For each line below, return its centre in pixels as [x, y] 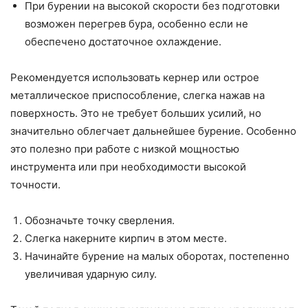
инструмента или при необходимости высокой [128, 167]
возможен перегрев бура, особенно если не [136, 24]
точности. [35, 185]
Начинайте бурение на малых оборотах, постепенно [157, 256]
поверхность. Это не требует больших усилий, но [136, 113]
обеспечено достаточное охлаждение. [123, 42]
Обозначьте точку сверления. [100, 221]
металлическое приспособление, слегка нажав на [137, 96]
